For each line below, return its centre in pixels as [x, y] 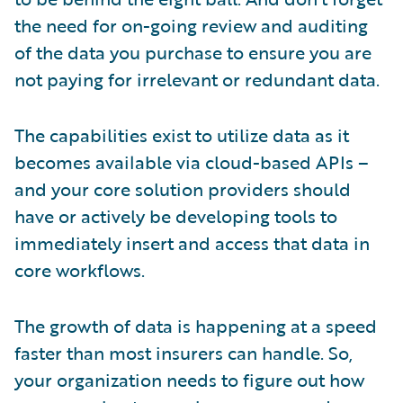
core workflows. [80, 269]
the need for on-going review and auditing [191, 25]
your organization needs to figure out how [189, 379]
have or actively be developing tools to [176, 215]
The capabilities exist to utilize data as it [182, 134]
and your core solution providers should [183, 188]
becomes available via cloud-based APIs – [192, 161]
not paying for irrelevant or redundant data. [197, 79]
